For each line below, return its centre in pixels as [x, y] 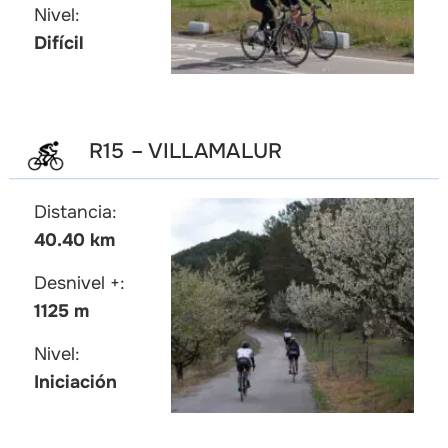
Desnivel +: [79, 282]
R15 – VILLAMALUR [185, 151]
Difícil [58, 43]
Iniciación [75, 381]
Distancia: [75, 211]
